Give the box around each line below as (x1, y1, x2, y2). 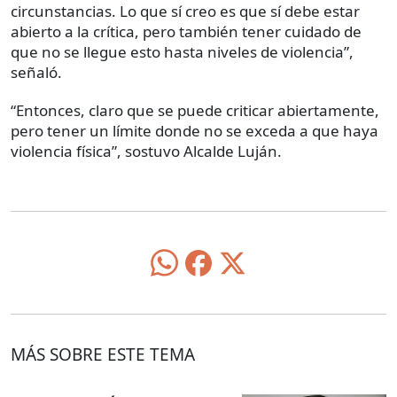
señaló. (11, 62, 62, 83)
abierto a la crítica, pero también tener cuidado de (11, 21, 362, 43)
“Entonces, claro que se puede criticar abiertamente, (11, 100, 379, 121)
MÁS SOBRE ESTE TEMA (11, 343, 195, 367)
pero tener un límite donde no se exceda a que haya (11, 121, 378, 142)
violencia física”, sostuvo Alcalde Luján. (11, 141, 282, 162)
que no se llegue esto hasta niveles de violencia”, (11, 42, 354, 63)
